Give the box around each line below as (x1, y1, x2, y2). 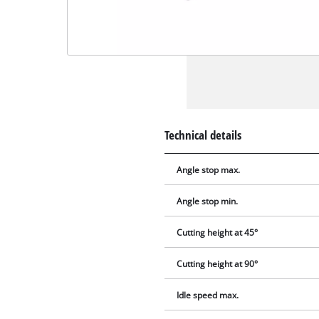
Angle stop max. (177, 164, 241, 176)
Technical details (164, 127, 242, 144)
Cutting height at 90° (177, 258, 258, 270)
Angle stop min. (177, 196, 239, 207)
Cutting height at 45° (177, 227, 258, 239)
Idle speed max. (177, 290, 239, 301)
